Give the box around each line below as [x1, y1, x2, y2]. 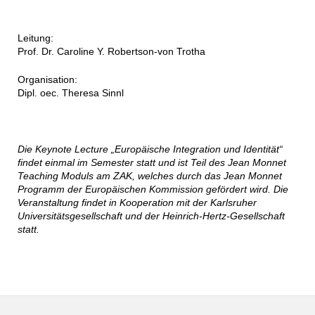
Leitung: [17, 32, 53, 44]
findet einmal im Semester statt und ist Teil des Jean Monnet [17, 157, 286, 169]
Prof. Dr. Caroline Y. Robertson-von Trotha [17, 46, 205, 58]
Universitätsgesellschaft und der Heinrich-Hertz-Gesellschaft [17, 210, 285, 222]
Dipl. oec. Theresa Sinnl [17, 87, 124, 99]
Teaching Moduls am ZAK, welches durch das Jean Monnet [17, 170, 282, 182]
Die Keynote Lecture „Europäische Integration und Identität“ [17, 143, 283, 155]
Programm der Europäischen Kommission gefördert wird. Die [17, 184, 288, 195]
